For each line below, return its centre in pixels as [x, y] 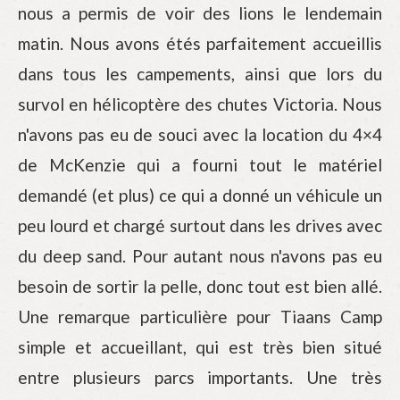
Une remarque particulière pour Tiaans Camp [200, 317]
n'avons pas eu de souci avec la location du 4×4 [200, 134]
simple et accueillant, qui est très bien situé [200, 347]
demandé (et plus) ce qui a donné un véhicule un [200, 195]
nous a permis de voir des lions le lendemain [200, 13]
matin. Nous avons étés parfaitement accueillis [200, 43]
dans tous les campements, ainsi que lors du [200, 74]
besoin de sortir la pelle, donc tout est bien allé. [200, 286]
